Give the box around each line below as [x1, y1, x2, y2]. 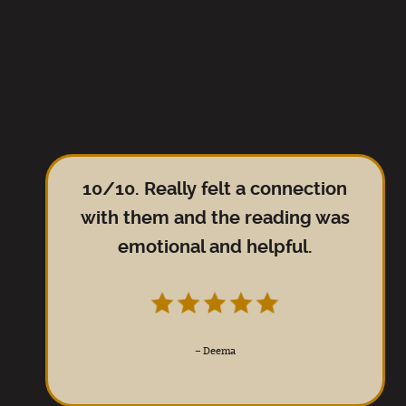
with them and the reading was [80, 209, 350, 227]
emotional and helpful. [117, 238, 313, 256]
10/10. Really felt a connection [82, 180, 348, 198]
